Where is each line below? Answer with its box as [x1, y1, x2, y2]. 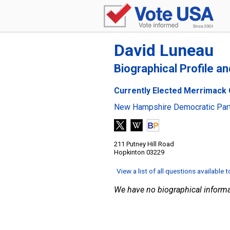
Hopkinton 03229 [114, 148, 164, 156]
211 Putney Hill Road [114, 140, 174, 148]
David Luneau [114, 41, 214, 60]
